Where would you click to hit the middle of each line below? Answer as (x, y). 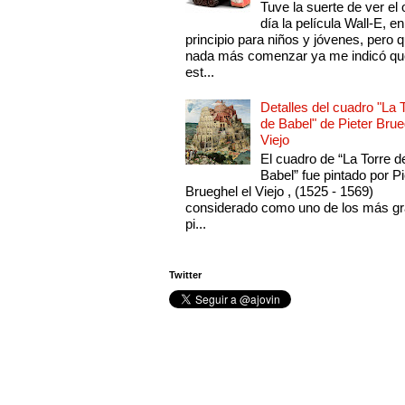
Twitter (185, 274)
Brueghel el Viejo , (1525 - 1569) (280, 192)
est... (200, 72)
